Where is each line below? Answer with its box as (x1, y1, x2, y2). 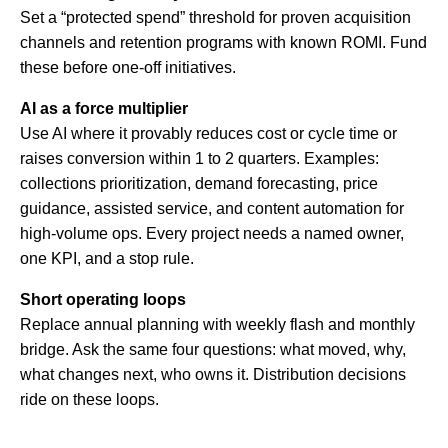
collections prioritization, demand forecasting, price (20, 175, 378, 193)
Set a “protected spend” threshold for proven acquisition (20, 9, 411, 27)
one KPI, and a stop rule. (20, 250, 194, 268)
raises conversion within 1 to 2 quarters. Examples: (20, 150, 379, 168)
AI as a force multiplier (20, 100, 188, 118)
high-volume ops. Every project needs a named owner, (20, 225, 404, 243)
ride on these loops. (20, 391, 159, 409)
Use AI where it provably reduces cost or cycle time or (20, 125, 397, 143)
